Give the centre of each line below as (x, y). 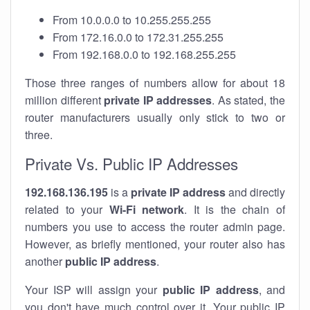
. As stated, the (249, 100)
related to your (67, 209)
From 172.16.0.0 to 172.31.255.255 (138, 37)
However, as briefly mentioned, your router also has (155, 244)
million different (65, 100)
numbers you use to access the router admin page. (155, 227)
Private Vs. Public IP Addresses (131, 163)
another (45, 261)
